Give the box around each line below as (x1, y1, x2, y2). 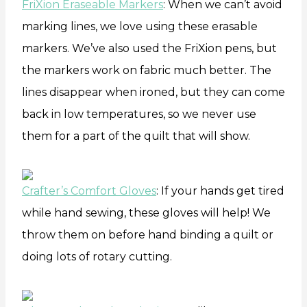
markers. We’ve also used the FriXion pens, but (22, 41, 277, 55)
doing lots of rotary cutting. (22, 249, 172, 263)
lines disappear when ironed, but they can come (22, 85, 285, 99)
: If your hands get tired (156, 184, 284, 197)
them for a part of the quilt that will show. (22, 129, 250, 143)
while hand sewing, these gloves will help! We (22, 206, 271, 219)
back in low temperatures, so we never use (22, 107, 256, 121)
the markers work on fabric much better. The (22, 63, 271, 77)
